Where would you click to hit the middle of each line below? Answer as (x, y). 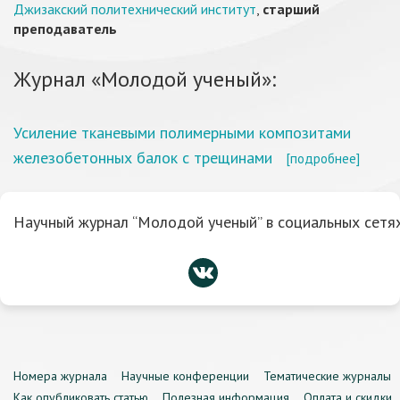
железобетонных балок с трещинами (143, 158)
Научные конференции (185, 376)
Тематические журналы (327, 376)
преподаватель (65, 29)
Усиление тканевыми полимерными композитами (182, 133)
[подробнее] (323, 158)
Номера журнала (60, 376)
